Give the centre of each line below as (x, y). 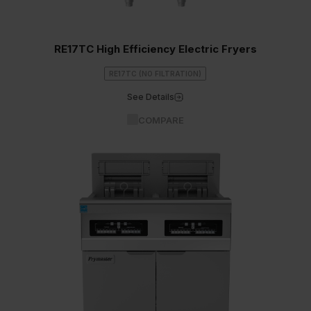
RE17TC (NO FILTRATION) (155, 74)
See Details (151, 97)
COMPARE (161, 120)
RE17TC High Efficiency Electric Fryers (155, 49)
